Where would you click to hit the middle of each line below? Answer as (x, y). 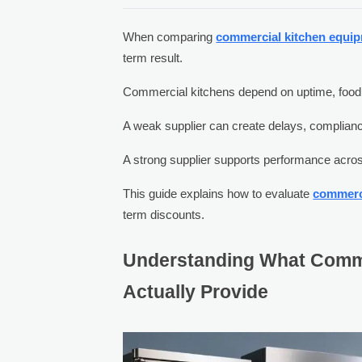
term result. (153, 57)
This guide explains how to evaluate (218, 193)
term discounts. (164, 214)
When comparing (170, 36)
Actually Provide (196, 292)
